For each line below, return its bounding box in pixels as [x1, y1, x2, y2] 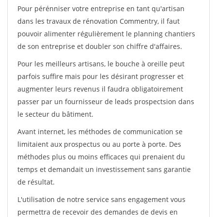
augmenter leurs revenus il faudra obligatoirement [17, 84, 183, 93]
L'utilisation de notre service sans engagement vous [17, 195, 186, 204]
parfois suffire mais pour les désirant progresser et [17, 72, 184, 81]
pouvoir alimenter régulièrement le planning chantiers [17, 29, 195, 38]
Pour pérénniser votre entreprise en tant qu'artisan [17, 4, 185, 13]
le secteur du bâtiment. [17, 109, 93, 119]
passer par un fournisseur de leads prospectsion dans [17, 97, 194, 106]
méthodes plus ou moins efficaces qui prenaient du [17, 152, 185, 161]
